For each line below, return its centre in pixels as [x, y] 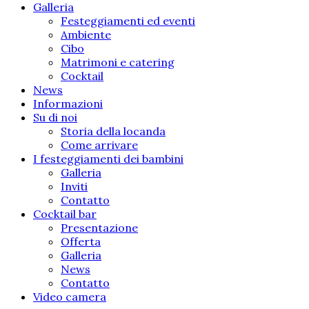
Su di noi [55, 117]
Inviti [74, 186]
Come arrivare [99, 145]
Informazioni [68, 103]
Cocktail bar [65, 214]
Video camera [70, 297]
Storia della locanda [113, 131]
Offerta [81, 241]
